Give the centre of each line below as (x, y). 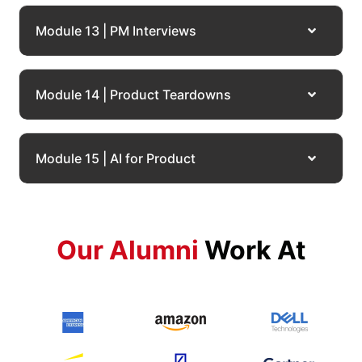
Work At (255, 250)
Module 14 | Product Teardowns (133, 94)
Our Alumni (130, 250)
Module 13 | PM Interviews (116, 30)
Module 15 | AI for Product (116, 158)
